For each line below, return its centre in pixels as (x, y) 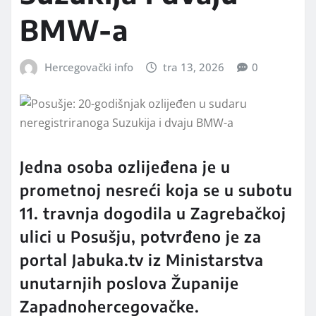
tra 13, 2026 (194, 67)
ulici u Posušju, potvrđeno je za (141, 236)
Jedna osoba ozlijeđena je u (125, 166)
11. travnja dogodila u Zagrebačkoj (153, 213)
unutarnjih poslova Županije (129, 282)
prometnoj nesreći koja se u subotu (156, 189)
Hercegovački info (89, 67)
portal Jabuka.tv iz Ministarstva (142, 259)
